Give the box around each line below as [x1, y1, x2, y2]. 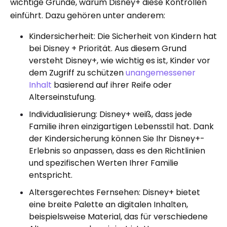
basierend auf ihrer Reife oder [52, 79, 172, 91]
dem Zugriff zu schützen [29, 67, 126, 79]
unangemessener [126, 67, 196, 79]
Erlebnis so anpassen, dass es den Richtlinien [29, 145, 205, 157]
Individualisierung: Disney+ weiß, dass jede [29, 108, 192, 120]
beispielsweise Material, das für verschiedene [29, 211, 208, 222]
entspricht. [29, 169, 72, 181]
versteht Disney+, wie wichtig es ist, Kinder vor [29, 55, 210, 66]
